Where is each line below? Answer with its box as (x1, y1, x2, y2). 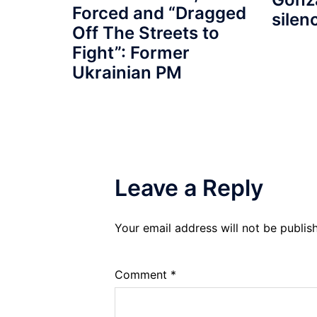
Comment (115, 267, 171, 282)
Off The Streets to (72, 22, 219, 43)
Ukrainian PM (72, 62, 182, 83)
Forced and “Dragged (72, 2, 246, 23)
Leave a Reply (115, 173, 263, 202)
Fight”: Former (72, 42, 190, 63)
